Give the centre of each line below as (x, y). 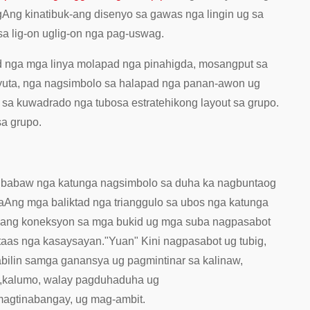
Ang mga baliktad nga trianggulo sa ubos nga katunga (136, 202)
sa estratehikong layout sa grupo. (198, 102)
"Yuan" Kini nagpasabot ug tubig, (185, 241)
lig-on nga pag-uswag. (109, 33)
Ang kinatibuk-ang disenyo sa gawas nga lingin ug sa (133, 14)
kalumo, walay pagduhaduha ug (81, 280)
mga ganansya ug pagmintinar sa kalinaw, (140, 260)
